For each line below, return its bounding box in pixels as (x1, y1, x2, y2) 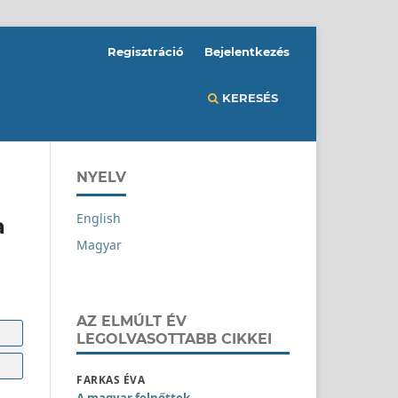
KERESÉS (219, 90, 278, 105)
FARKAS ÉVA (76, 371, 145, 386)
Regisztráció (107, 44, 185, 59)
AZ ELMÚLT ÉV (76, 311, 187, 330)
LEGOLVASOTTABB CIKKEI (76, 329, 272, 347)
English (76, 209, 121, 227)
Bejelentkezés (204, 44, 290, 59)
